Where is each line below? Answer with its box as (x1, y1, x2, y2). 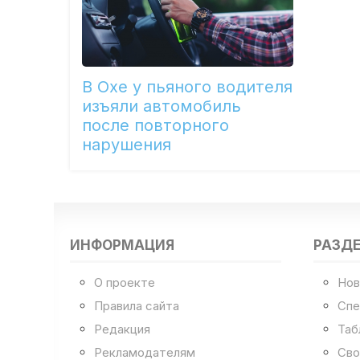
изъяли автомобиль (82, 96, 242, 116)
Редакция (94, 321, 151, 337)
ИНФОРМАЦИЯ (70, 236, 175, 253)
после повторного (82, 115, 230, 135)
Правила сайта (94, 297, 180, 313)
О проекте (94, 274, 156, 290)
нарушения (82, 134, 172, 154)
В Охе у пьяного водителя (82, 76, 293, 96)
